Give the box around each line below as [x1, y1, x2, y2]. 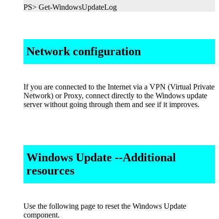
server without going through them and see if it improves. [23, 100, 199, 109]
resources [26, 164, 74, 177]
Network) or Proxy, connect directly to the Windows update [23, 91, 207, 100]
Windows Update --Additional [26, 151, 176, 164]
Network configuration [26, 45, 141, 58]
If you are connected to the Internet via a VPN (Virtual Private [23, 83, 215, 91]
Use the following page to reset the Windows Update [23, 201, 186, 210]
